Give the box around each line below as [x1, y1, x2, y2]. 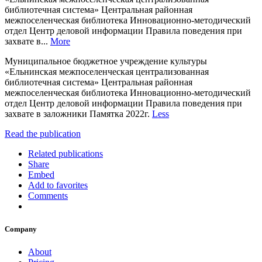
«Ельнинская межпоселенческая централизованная [5, 66, 209, 77]
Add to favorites [28, 180, 88, 190]
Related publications [28, 148, 103, 158]
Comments [28, 190, 68, 201]
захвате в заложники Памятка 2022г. [5, 108, 152, 119]
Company [5, 225, 37, 234]
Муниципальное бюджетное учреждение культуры [5, 56, 207, 66]
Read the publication [5, 128, 81, 139]
